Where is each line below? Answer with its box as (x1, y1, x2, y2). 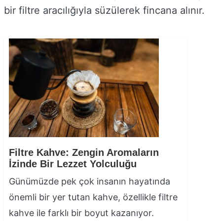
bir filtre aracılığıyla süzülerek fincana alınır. (4, 4, 205, 16)
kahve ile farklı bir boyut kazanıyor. (9, 207, 154, 218)
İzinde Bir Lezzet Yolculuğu (9, 158, 137, 169)
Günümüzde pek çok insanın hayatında (9, 176, 170, 186)
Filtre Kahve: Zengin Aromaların (9, 147, 159, 158)
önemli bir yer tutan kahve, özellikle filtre (9, 191, 178, 202)
